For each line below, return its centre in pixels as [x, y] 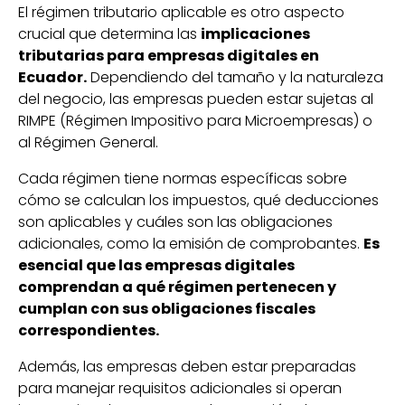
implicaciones [255, 33]
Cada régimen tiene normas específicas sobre [183, 178]
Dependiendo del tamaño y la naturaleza [235, 77]
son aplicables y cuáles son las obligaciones [175, 221]
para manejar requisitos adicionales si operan [180, 388]
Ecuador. [52, 77]
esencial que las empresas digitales [156, 265]
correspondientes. [89, 330]
